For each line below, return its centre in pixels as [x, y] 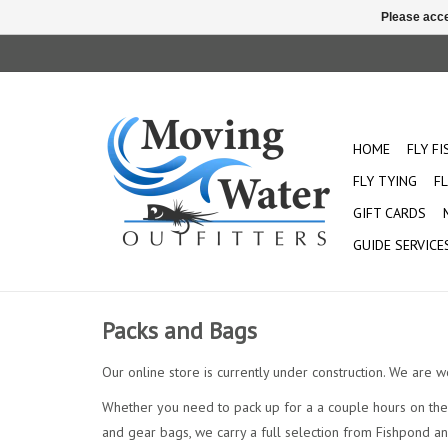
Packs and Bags [179, 331]
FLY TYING [385, 181]
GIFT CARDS [389, 213]
